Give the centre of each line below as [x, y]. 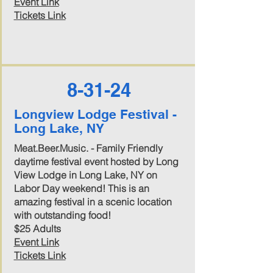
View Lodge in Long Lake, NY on [85, 175]
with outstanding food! [62, 215]
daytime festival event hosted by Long [96, 161]
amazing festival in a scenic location [93, 202]
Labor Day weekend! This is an [81, 188]
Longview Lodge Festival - [95, 114]
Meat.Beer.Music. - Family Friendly [88, 148]
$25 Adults [37, 229]
